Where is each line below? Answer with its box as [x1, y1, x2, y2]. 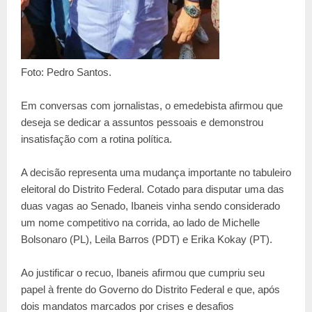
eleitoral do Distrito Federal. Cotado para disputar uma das [21, 182, 284, 195]
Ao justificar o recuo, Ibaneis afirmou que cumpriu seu [21, 266, 265, 279]
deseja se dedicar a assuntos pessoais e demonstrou [21, 116, 263, 128]
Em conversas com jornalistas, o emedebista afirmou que [21, 99, 283, 111]
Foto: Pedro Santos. [21, 65, 111, 78]
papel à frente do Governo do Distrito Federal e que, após [21, 283, 280, 295]
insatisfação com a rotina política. [21, 132, 172, 145]
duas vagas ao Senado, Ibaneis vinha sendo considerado [21, 199, 280, 212]
